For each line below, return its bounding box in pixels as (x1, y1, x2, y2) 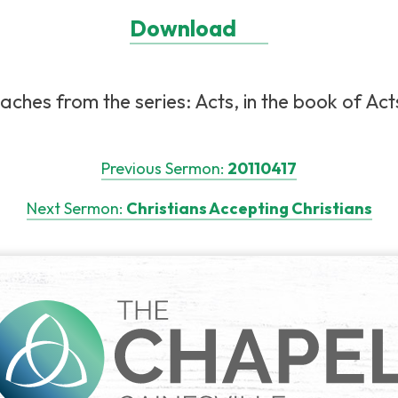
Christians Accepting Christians (125, 198, 372, 219)
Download (129, 14, 236, 44)
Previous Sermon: (101, 158, 224, 179)
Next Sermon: (26, 198, 123, 219)
